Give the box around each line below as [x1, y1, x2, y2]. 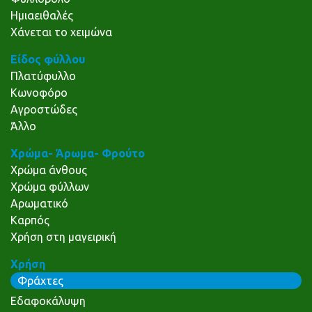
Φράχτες [17, 274, 63, 288]
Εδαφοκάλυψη [10, 295, 86, 308]
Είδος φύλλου [10, 53, 85, 66]
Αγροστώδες [10, 103, 77, 116]
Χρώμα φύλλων [10, 180, 89, 194]
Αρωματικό [10, 197, 68, 210]
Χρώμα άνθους [10, 164, 87, 177]
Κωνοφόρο [10, 86, 68, 100]
